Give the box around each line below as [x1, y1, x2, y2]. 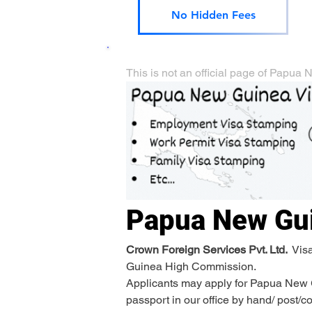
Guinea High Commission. [126, 259, 256, 273]
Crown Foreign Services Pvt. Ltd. [126, 242, 290, 256]
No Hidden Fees [171, 8, 256, 22]
